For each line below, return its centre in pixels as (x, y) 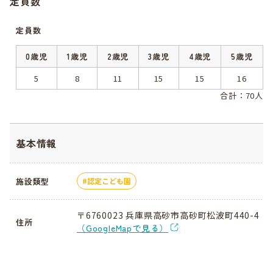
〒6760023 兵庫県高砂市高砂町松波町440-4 (168, 215)
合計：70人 (242, 95)
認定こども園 (109, 181)
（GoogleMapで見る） (123, 228)
